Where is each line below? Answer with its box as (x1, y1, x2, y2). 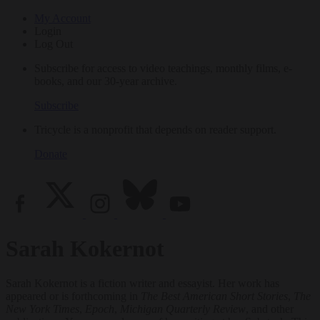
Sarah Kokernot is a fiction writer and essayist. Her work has (6, 277, 279, 290)
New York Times (6, 303, 79, 316)
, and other (246, 303, 294, 316)
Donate (34, 147, 67, 160)
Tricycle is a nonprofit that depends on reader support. (34, 123, 276, 136)
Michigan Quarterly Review (120, 303, 246, 316)
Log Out (34, 37, 73, 50)
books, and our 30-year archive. (34, 74, 177, 87)
